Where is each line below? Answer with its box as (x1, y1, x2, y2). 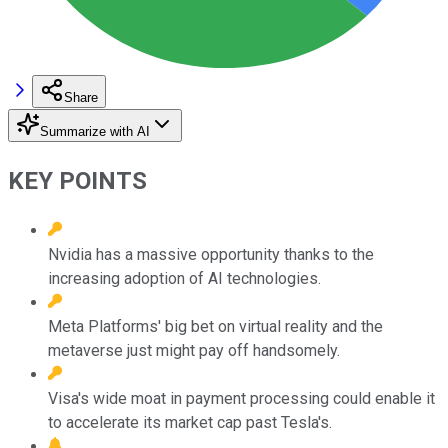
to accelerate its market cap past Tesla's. (48, 412, 332, 432)
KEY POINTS (8, 166, 147, 195)
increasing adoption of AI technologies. (48, 268, 321, 288)
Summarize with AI (40, 123, 150, 139)
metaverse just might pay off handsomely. (48, 340, 340, 360)
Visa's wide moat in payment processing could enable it (48, 388, 435, 408)
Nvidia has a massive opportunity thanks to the (48, 244, 374, 264)
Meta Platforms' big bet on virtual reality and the (48, 316, 383, 336)
